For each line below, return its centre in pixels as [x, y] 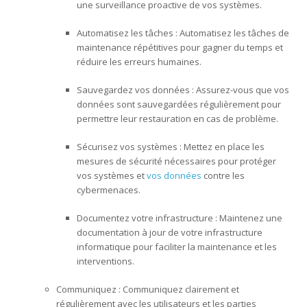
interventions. [106, 261]
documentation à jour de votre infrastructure [170, 232]
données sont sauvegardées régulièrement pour [179, 104]
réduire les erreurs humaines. [139, 61]
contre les [223, 175]
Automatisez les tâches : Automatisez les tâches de [183, 33]
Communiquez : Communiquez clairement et [148, 289]
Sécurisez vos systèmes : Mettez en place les [171, 146]
